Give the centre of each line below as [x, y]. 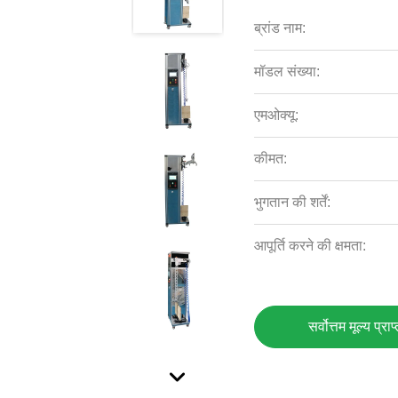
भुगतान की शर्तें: [293, 202]
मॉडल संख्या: [287, 72]
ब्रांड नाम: [280, 28]
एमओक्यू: [277, 115]
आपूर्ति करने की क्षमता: [310, 246]
